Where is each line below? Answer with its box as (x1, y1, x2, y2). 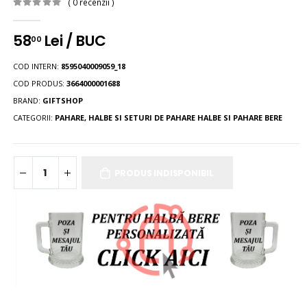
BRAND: (13, 95, 43, 106)
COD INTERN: (13, 60, 62, 71)
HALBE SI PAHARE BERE (197, 112, 283, 123)
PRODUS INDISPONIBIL (114, 167, 214, 180)
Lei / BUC (41, 29, 106, 51)
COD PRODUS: (13, 77, 67, 88)
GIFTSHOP (42, 95, 84, 106)
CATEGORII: (13, 112, 56, 123)
